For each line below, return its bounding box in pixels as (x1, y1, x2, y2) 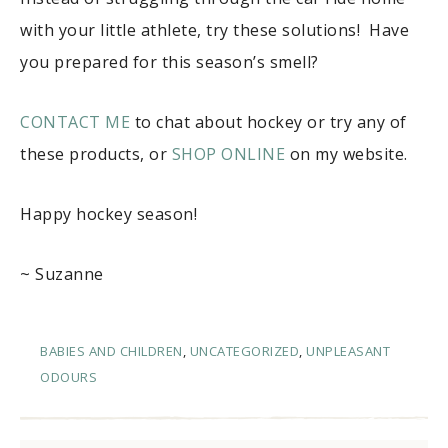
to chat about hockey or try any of (130, 110, 407, 133)
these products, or (20, 142, 172, 165)
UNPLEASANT (306, 341, 390, 360)
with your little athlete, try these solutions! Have (20, 18, 409, 41)
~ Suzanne (20, 262, 104, 285)
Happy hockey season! (20, 202, 197, 225)
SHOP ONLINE (171, 142, 285, 165)
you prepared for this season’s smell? (20, 50, 319, 73)
